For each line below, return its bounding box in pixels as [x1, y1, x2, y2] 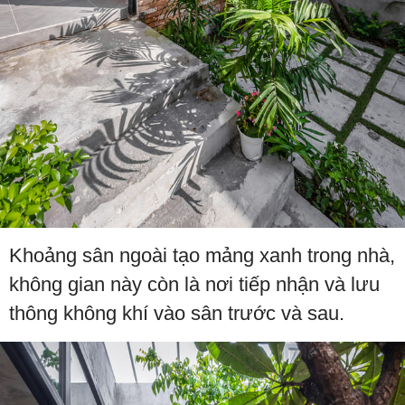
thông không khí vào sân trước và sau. [9, 301, 344, 325]
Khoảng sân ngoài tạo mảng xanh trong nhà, [9, 243, 395, 267]
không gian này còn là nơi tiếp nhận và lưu [9, 272, 380, 296]
